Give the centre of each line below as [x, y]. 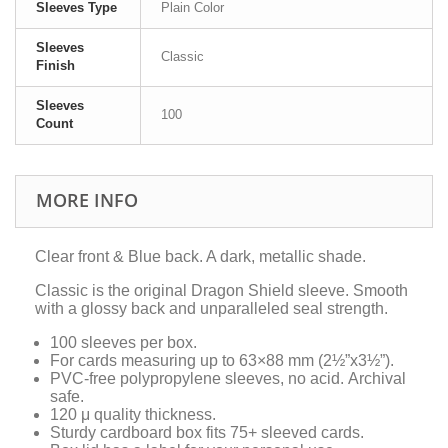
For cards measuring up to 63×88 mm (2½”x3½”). [222, 361]
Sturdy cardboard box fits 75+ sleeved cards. [207, 433]
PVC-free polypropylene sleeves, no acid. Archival [228, 379]
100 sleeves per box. [123, 343]
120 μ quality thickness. [133, 415]
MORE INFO [87, 200]
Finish [55, 66]
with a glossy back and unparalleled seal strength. [211, 309]
